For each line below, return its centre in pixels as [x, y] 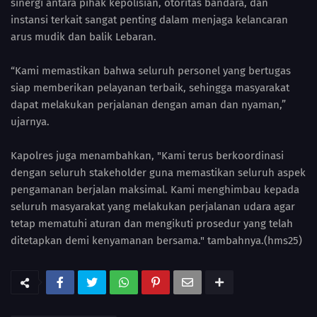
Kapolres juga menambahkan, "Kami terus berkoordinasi [147, 156]
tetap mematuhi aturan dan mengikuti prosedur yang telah [152, 224]
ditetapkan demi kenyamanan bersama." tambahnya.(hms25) [156, 241]
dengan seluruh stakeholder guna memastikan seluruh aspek [158, 173]
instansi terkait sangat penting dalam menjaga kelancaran [149, 20]
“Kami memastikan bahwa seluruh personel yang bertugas [151, 71]
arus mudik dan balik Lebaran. [85, 37]
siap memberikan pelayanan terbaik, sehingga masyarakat [150, 88]
